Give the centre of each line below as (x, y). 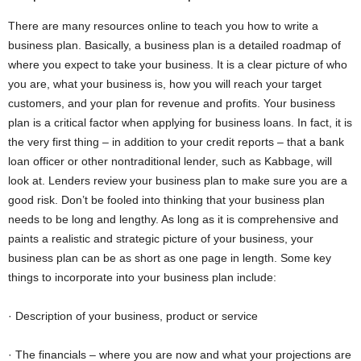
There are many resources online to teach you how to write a (163, 26)
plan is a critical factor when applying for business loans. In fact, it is (180, 123)
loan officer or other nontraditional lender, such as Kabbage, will (170, 162)
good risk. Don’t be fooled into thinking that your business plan (166, 200)
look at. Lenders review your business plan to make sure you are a (178, 181)
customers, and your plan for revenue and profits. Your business (172, 104)
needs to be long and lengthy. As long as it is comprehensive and (173, 220)
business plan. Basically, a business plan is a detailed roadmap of (174, 46)
